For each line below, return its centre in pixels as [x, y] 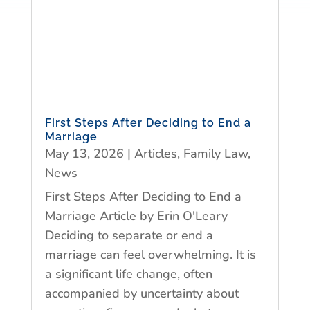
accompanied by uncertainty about [142, 293]
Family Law [215, 153]
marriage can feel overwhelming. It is [150, 254]
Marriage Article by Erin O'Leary [136, 216]
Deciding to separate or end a [129, 235]
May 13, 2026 [84, 153]
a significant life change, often [128, 274]
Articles [155, 153]
